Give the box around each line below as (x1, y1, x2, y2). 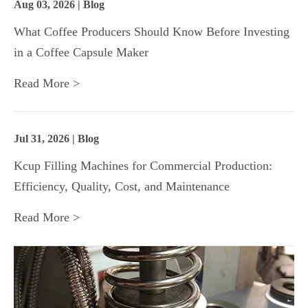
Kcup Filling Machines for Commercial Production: (14, 159, 272, 173)
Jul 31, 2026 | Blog (14, 133, 99, 145)
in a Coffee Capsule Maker (14, 45, 148, 60)
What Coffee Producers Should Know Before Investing (14, 25, 289, 39)
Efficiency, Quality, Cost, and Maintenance (14, 179, 230, 194)
